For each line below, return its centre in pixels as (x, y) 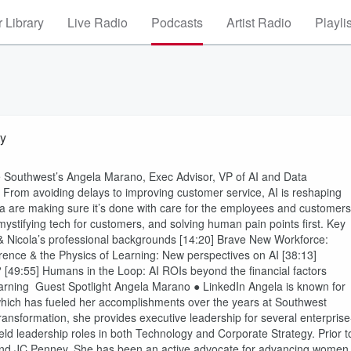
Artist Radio (259, 22)
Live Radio (98, 22)
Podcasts (177, 22)
